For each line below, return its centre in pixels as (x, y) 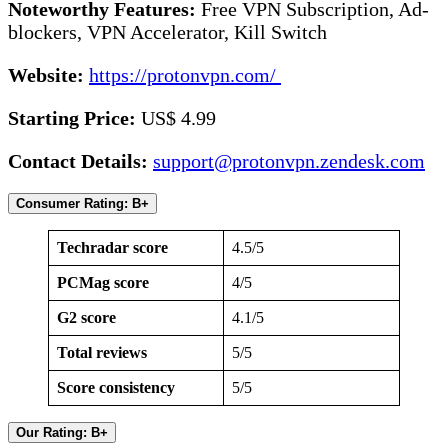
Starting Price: (74, 117)
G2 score (86, 317)
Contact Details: (80, 160)
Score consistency (118, 387)
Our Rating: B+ (62, 432)
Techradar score (112, 247)
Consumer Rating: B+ (82, 203)
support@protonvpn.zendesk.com (289, 160)
